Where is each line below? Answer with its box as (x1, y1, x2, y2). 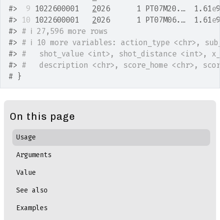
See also (16, 186, 48, 194)
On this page (10, 110, 75, 122)
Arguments (16, 151, 52, 159)
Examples (16, 204, 48, 212)
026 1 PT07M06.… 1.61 (97, 15, 212, 25)
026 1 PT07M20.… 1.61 (97, 4, 212, 13)
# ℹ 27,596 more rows (22, 27, 108, 36)
